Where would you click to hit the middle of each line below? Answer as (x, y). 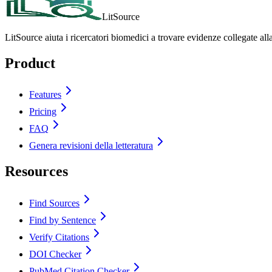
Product (30, 63)
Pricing (43, 112)
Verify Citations (59, 237)
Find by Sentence (63, 220)
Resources (36, 172)
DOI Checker (55, 254)
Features (45, 95)
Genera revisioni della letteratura (91, 146)
